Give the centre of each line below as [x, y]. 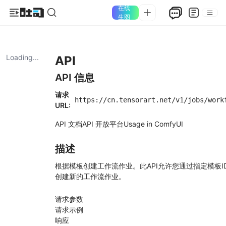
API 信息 [75, 78]
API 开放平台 [103, 124]
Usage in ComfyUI [153, 124]
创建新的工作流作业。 [90, 176]
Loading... [22, 57]
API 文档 [69, 124]
